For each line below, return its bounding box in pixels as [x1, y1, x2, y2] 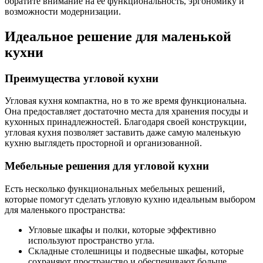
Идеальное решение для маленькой [5, 28, 231, 44]
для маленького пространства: [5, 204, 125, 215]
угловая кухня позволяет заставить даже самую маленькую [5, 127, 241, 138]
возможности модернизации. [5, 6, 121, 16]
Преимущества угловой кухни [5, 72, 159, 85]
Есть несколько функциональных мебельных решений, [5, 183, 225, 194]
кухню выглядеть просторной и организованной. [5, 138, 202, 149]
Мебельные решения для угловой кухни [5, 160, 209, 173]
